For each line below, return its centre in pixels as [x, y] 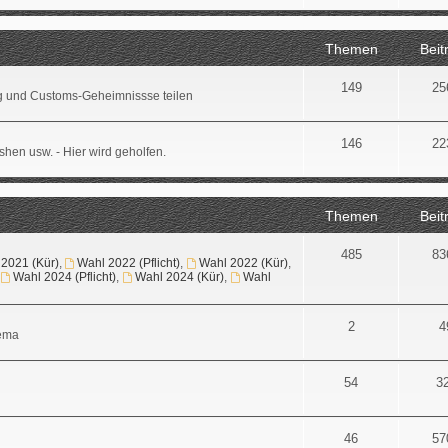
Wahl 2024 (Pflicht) [65, 276]
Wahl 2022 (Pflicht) [129, 262]
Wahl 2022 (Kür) [244, 262]
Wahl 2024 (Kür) [180, 276]
